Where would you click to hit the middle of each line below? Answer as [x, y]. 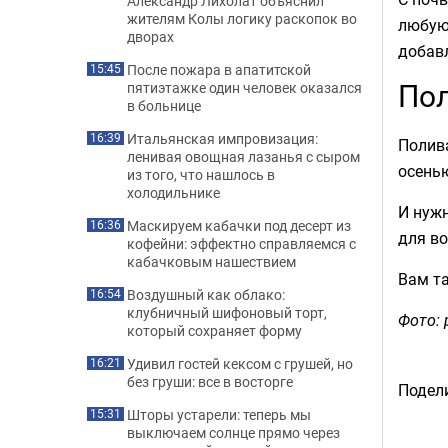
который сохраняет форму [214, 330]
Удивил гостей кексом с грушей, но [240, 363]
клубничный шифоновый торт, [227, 312]
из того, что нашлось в [201, 174]
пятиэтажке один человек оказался [244, 87]
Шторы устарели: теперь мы [219, 414]
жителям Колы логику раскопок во [242, 18]
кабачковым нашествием [211, 261]
